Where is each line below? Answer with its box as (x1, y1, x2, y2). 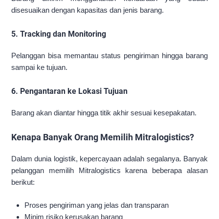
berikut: (11, 178, 35, 187)
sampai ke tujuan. (11, 63, 67, 72)
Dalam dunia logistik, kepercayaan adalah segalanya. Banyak (11, 154, 208, 163)
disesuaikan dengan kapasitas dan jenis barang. (11, 6, 164, 15)
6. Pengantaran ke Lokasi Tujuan (11, 87, 128, 96)
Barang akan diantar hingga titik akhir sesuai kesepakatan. (11, 109, 197, 117)
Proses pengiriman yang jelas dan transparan (24, 200, 169, 209)
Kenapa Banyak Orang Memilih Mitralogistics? (11, 132, 194, 143)
